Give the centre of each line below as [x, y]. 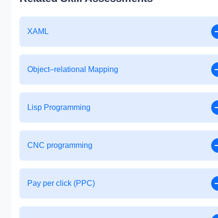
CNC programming [60, 145]
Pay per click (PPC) [61, 183]
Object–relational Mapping [73, 69]
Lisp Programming [59, 107]
